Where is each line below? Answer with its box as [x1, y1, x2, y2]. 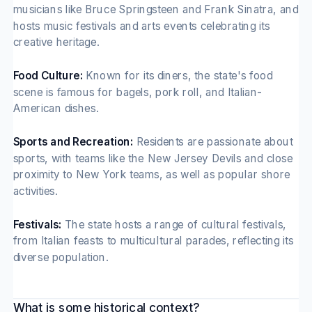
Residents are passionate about [132, 134, 293, 148]
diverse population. [13, 250, 109, 264]
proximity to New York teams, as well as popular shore [13, 168, 290, 182]
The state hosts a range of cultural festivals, [61, 217, 287, 231]
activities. [13, 184, 58, 198]
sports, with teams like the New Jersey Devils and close [13, 151, 293, 165]
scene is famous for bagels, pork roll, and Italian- [13, 85, 263, 99]
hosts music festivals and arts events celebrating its [13, 19, 270, 33]
